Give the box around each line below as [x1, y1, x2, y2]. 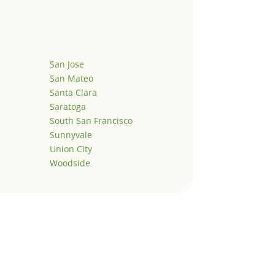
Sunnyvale [49, 129, 92, 141]
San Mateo [49, 72, 93, 85]
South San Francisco [49, 115, 133, 127]
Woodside [49, 157, 90, 169]
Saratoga [49, 101, 86, 113]
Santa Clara [49, 87, 97, 99]
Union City [49, 143, 92, 155]
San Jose [49, 58, 84, 71]
